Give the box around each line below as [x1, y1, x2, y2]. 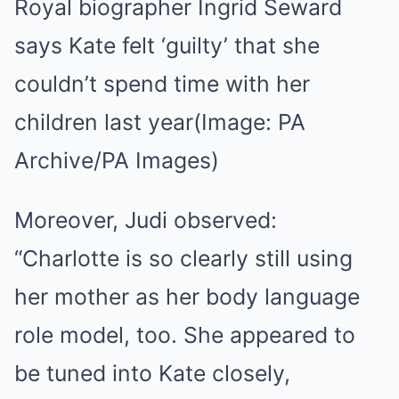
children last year [14, 109, 193, 135]
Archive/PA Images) [14, 147, 219, 174]
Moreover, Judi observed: [14, 207, 277, 233]
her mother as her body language [14, 283, 360, 310]
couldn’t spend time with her [14, 70, 310, 97]
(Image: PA [193, 109, 305, 135]
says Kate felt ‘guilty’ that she [14, 32, 320, 59]
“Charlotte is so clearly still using [14, 245, 353, 272]
